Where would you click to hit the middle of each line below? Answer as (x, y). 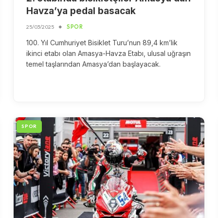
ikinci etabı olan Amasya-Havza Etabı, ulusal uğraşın (109, 54)
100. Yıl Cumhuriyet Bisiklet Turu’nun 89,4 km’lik (102, 43)
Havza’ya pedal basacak (81, 11)
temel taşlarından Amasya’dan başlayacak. (95, 64)
